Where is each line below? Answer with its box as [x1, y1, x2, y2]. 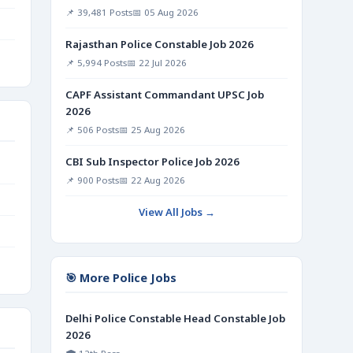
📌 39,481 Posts [65, 6, 132, 18]
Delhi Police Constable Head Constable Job [65, 311, 285, 325]
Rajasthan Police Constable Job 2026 [65, 37, 254, 51]
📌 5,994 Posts [65, 57, 127, 69]
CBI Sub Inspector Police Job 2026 [65, 154, 240, 169]
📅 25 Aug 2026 [119, 124, 185, 136]
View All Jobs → [138, 205, 215, 219]
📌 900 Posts [65, 174, 119, 186]
